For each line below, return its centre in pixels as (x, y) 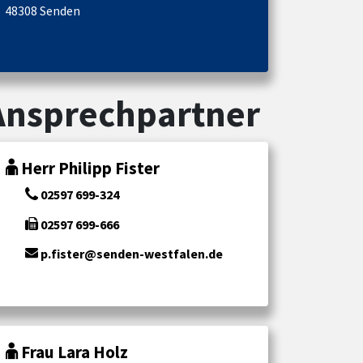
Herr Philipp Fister (90, 168)
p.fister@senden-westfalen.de (130, 254)
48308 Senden (43, 10)
